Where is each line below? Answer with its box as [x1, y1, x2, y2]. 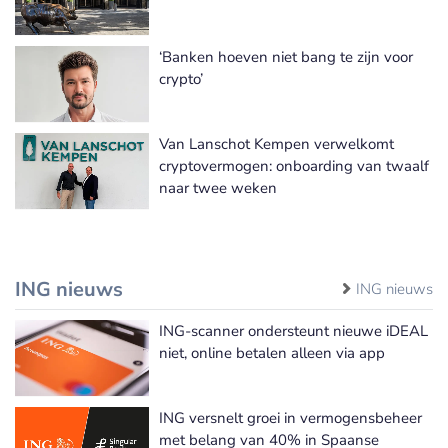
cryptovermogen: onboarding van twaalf [159, 155, 429, 176]
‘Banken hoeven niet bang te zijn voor [159, 46, 413, 67]
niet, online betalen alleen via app [159, 342, 385, 363]
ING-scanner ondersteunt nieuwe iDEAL [159, 320, 428, 341]
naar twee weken [159, 177, 277, 198]
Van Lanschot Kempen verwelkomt [159, 133, 394, 154]
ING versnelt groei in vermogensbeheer [159, 407, 422, 428]
